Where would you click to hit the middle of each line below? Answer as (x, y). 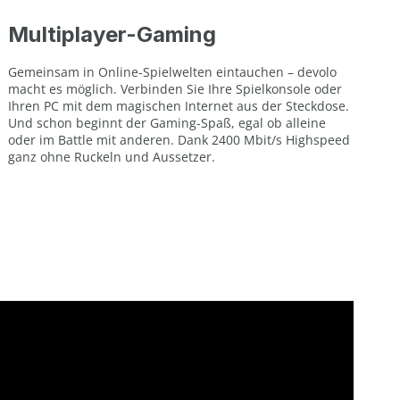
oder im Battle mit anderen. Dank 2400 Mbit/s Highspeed (179, 139)
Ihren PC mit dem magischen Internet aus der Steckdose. (179, 105)
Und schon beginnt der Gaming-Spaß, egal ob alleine (167, 122)
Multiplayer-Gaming (112, 34)
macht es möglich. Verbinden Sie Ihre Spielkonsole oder (175, 88)
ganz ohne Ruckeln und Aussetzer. (112, 156)
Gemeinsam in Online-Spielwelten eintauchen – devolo (173, 71)
